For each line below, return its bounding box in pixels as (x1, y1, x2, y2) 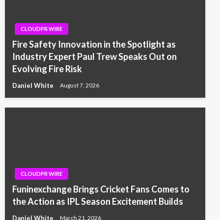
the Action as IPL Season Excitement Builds (12, 195, 183, 207)
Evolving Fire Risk (12, 63, 82, 74)
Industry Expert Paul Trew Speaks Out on (12, 51, 177, 62)
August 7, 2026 (60, 82, 99, 89)
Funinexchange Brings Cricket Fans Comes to (12, 183, 190, 194)
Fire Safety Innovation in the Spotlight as (12, 38, 176, 50)
